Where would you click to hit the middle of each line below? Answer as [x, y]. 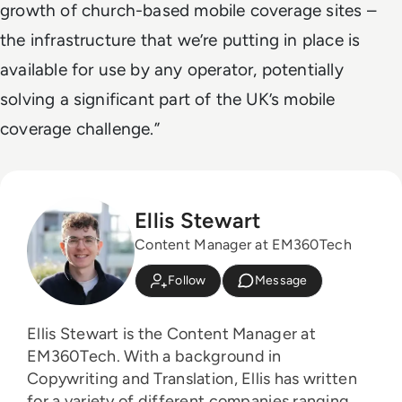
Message [281, 281]
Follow [187, 281]
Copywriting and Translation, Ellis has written [192, 379]
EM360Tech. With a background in [76, 357]
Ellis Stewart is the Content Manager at [171, 334]
